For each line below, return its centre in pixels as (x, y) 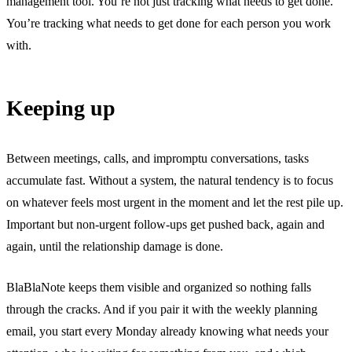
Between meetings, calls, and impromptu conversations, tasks (158, 158)
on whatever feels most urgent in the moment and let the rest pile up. (175, 202)
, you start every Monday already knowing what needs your (181, 331)
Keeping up (61, 108)
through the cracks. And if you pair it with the (121, 309)
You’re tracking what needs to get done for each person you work (169, 23)
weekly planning (276, 309)
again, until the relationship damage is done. (115, 246)
